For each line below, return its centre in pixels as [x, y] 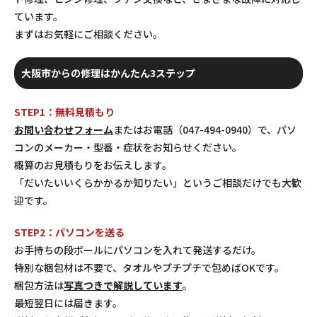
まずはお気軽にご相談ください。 [88, 34]
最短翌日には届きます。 [68, 302]
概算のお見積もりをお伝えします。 [93, 165]
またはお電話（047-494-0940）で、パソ [205, 129]
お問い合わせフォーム [64, 129]
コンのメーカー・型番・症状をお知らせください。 [128, 147]
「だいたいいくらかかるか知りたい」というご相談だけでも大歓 [158, 182]
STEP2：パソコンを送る [69, 232]
